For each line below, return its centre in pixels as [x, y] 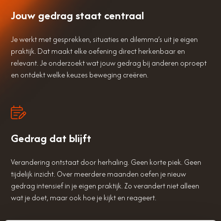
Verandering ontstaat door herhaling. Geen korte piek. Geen [106, 162]
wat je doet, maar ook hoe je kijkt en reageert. [84, 197]
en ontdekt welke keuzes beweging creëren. [80, 74]
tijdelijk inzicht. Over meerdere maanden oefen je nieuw [99, 174]
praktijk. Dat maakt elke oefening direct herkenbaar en [98, 51]
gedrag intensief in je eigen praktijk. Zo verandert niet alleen [105, 185]
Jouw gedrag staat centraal [78, 15]
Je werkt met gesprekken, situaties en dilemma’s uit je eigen [105, 39]
